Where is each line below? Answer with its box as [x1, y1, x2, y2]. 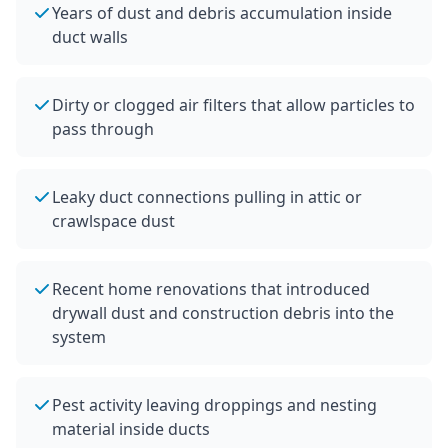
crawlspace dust [52, 210, 175, 232]
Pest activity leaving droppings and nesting [52, 394, 377, 416]
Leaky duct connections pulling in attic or [52, 186, 362, 208]
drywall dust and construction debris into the [52, 302, 394, 324]
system [52, 326, 106, 348]
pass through [52, 118, 154, 140]
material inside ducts [52, 418, 210, 440]
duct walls [52, 26, 128, 48]
